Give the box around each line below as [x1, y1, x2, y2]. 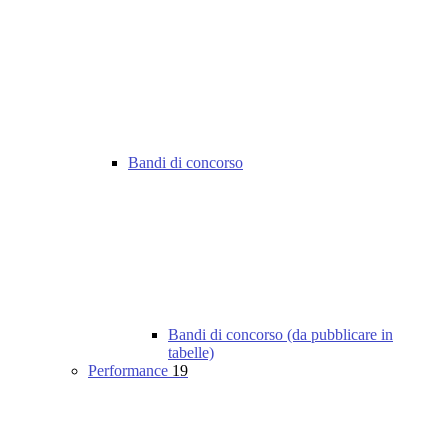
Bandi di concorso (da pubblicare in [168, 326, 393, 344]
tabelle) [168, 344, 214, 362]
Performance [88, 362, 172, 380]
